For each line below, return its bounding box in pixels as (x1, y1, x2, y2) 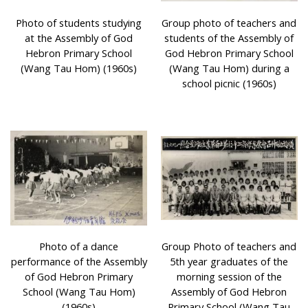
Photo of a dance (39, 239, 119, 254)
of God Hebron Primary (25, 269, 133, 284)
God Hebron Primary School (164, 46, 294, 60)
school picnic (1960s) (181, 76, 276, 91)
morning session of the (176, 269, 282, 284)
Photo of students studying (16, 16, 142, 30)
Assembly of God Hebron (171, 285, 287, 299)
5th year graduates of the (170, 254, 289, 269)
